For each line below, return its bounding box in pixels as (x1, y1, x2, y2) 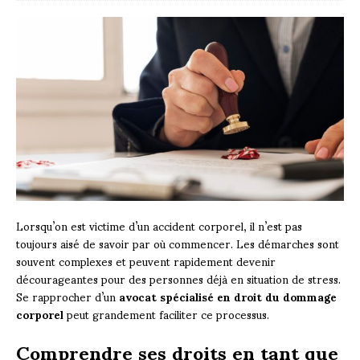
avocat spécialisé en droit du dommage (119, 279, 337, 313)
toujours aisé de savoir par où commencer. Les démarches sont (16, 226, 339, 260)
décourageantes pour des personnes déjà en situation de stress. (16, 261, 341, 295)
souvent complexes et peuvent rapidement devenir (16, 243, 276, 277)
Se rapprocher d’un (16, 279, 119, 313)
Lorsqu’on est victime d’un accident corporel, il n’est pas (16, 208, 302, 242)
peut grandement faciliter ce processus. (63, 297, 272, 330)
